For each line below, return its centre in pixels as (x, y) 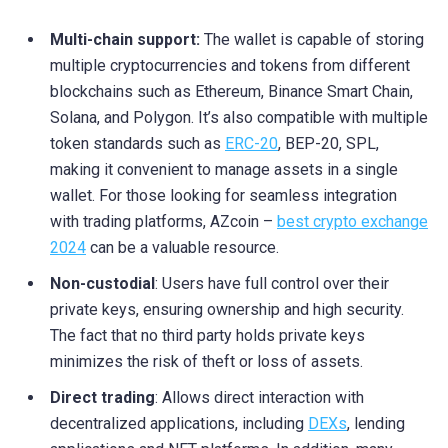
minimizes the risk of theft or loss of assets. (206, 361)
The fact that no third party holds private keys (207, 335)
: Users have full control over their (272, 283)
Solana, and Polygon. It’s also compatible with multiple (239, 117)
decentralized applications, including (179, 423)
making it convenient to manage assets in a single (224, 169)
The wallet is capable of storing (312, 39)
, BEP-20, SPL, (328, 143)
